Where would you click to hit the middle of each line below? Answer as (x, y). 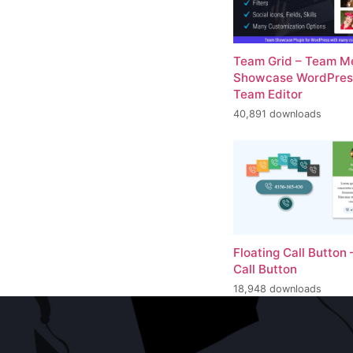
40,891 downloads (277, 114)
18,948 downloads (277, 289)
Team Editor (268, 94)
